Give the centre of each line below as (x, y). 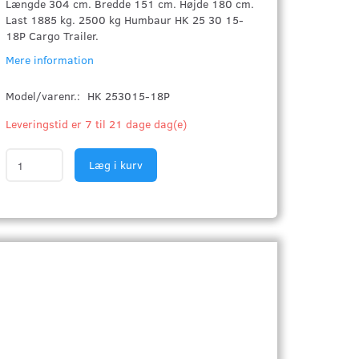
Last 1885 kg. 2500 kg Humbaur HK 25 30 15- (125, 20)
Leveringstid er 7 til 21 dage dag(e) (97, 124)
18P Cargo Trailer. (52, 36)
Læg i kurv (116, 165)
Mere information (50, 60)
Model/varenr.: (45, 96)
